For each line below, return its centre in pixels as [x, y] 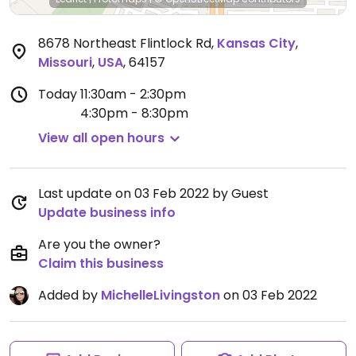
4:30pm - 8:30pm [134, 113]
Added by [70, 295]
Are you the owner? [99, 244]
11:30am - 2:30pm [133, 94]
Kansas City [256, 43]
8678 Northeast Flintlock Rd [125, 43]
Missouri [65, 62]
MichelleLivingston [161, 295]
